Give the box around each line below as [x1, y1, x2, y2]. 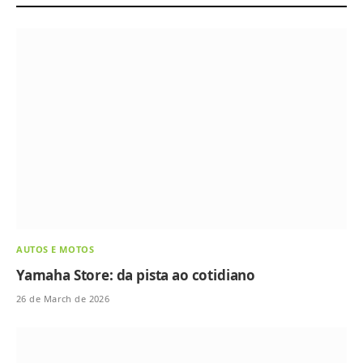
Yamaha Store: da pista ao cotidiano [16, 265, 256, 284]
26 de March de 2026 [16, 292, 110, 305]
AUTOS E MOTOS [16, 242, 95, 255]
